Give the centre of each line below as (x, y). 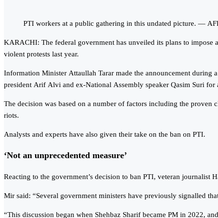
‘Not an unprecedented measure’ (65, 155)
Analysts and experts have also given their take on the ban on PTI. (105, 134)
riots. (11, 115)
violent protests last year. (41, 54)
